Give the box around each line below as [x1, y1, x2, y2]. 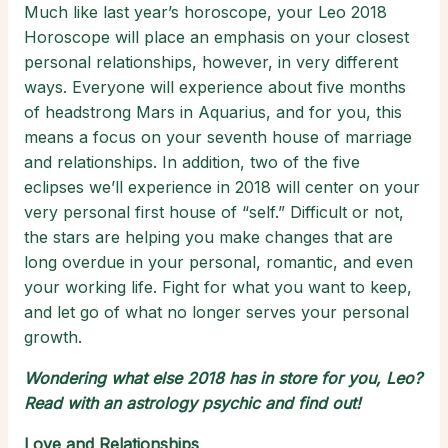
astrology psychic [126, 393, 260, 414]
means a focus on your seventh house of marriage [24, 127, 412, 148]
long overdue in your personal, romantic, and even [24, 252, 413, 273]
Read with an [24, 393, 126, 414]
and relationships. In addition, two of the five [24, 152, 360, 173]
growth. [24, 327, 82, 348]
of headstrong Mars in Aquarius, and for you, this [24, 102, 402, 123]
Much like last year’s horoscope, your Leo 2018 [24, 2, 387, 23]
